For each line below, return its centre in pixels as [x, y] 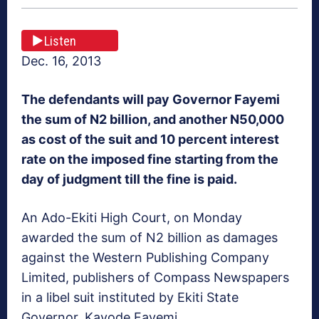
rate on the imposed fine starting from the [150, 159]
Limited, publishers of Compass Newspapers [155, 278]
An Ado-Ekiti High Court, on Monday [132, 218]
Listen [60, 41]
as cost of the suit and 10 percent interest [150, 140]
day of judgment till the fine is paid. [129, 179]
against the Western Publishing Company [145, 258]
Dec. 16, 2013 [61, 61]
